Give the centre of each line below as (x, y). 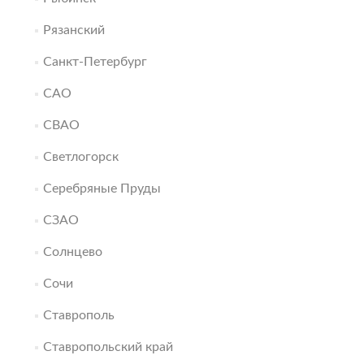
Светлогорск (80, 157)
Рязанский (74, 30)
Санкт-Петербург (95, 62)
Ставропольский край (108, 347)
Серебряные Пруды (102, 188)
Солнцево (72, 252)
